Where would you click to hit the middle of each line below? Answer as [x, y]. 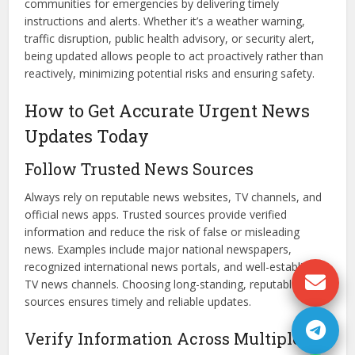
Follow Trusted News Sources [139, 169]
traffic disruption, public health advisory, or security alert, [170, 39]
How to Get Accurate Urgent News [168, 111]
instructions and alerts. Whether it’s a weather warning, [165, 21]
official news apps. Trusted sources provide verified [156, 215]
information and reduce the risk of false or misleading [162, 232]
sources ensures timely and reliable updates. [138, 302]
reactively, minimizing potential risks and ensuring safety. [170, 74]
